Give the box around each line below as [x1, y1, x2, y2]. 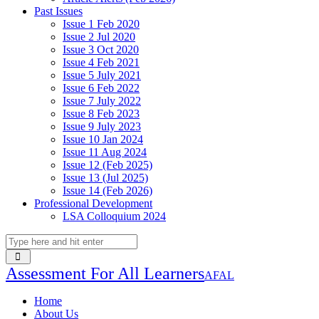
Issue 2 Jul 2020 [63, 31, 135, 43]
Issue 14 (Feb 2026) [63, 184, 152, 197]
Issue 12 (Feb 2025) [63, 159, 152, 171]
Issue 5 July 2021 [63, 69, 141, 81]
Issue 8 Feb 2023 [63, 108, 140, 120]
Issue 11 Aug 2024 [63, 146, 147, 158]
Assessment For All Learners [6, 264, 204, 283]
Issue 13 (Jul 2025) [63, 172, 148, 184]
